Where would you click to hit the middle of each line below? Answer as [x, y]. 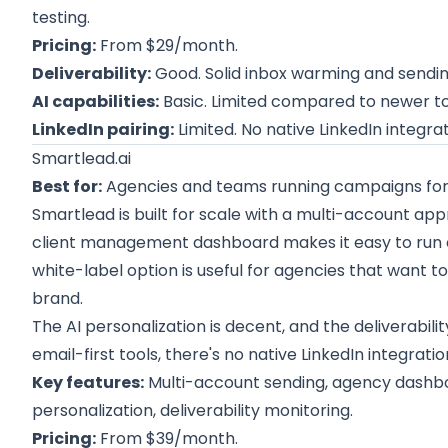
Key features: [88, 382]
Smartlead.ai [82, 158]
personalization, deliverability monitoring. [193, 410]
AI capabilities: [96, 101]
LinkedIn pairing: [103, 129]
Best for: [67, 186]
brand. [58, 298]
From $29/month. [167, 45]
